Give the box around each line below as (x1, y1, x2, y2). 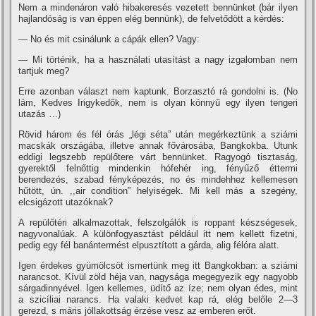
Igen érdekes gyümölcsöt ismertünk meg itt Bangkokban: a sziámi (18, 260, 298, 272)
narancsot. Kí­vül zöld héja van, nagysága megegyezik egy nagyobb (18, 272, 298, 283)
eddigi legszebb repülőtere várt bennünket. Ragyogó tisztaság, (18, 152, 298, 163)
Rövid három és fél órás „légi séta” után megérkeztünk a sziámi (18, 129, 298, 140)
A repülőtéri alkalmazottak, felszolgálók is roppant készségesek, (18, 217, 298, 229)
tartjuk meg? (18, 66, 70, 77)
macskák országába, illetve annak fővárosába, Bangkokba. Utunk (18, 140, 298, 152)
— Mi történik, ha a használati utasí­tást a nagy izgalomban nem (18, 54, 298, 66)
